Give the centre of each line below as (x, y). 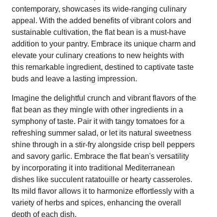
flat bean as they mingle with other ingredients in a (97, 109)
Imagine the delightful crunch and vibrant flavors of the (104, 98)
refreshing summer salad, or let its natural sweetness (101, 133)
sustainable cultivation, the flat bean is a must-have (99, 32)
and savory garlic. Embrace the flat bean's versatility (100, 156)
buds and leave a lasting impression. (74, 78)
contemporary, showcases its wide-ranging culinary (99, 9)
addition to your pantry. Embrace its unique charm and (104, 44)
